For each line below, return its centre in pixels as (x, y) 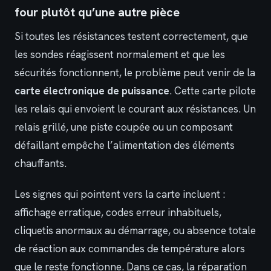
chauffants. (41, 164)
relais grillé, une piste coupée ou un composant (124, 127)
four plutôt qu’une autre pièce (97, 12)
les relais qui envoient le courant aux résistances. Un (135, 109)
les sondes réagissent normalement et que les (120, 55)
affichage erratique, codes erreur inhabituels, (118, 212)
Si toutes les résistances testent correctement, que (131, 37)
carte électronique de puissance (92, 91)
